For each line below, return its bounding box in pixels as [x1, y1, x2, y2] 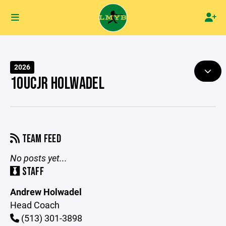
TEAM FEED [20, 132, 62, 146]
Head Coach [10, 199, 60, 211]
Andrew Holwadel [10, 186, 82, 198]
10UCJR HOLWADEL [10, 74, 105, 94]
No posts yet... [10, 152, 67, 164]
